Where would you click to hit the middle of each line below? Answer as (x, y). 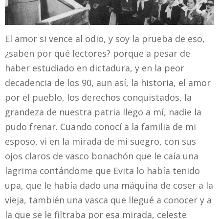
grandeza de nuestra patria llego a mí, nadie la (103, 112)
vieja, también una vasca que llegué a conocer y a (108, 200)
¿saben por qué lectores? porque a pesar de (98, 53)
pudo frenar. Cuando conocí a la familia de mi (100, 126)
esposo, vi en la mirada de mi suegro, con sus (100, 141)
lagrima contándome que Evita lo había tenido (102, 170)
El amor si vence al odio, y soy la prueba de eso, (105, 38)
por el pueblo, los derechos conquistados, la (98, 97)
